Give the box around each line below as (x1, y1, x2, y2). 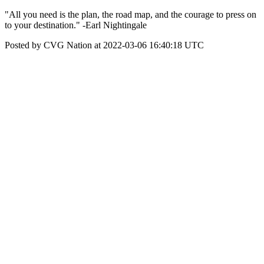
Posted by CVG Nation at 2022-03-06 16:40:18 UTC (5, 40, 204, 50)
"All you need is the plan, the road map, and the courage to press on (5, 9, 256, 19)
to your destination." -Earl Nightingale (5, 20, 147, 30)
